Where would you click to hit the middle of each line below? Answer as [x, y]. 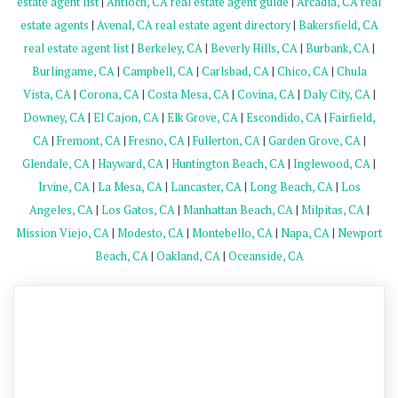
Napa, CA [305, 233]
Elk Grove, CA [202, 117]
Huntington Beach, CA [228, 163]
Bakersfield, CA [338, 25]
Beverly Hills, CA [254, 48]
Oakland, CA [188, 256]
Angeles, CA [61, 210]
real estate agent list [76, 48]
